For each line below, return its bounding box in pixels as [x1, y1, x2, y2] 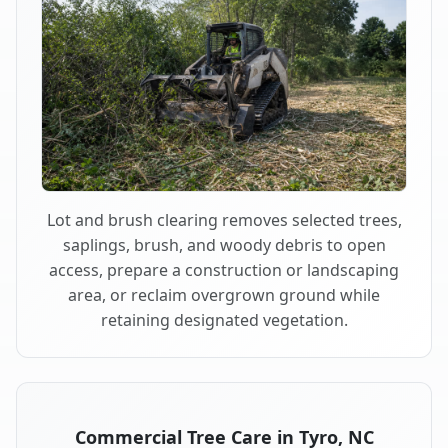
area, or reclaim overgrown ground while [68, 284, 380, 307]
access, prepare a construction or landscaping [49, 259, 399, 282]
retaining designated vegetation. [100, 309, 348, 332]
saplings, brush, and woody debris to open [62, 234, 386, 257]
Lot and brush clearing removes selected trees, [46, 209, 402, 232]
